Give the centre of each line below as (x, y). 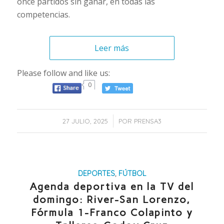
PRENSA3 (147, 121)
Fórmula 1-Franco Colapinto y (112, 213)
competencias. (43, 15)
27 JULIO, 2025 (85, 121)
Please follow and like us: (63, 73)
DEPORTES (96, 174)
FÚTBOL (132, 174)
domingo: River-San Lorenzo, (112, 200)
